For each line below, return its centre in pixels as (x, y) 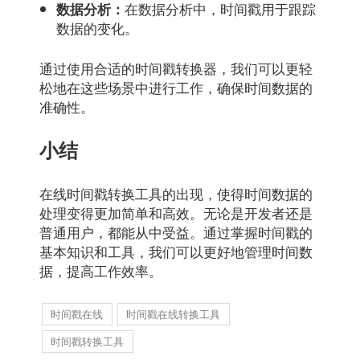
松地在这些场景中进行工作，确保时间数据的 (176, 87)
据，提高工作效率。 (101, 270)
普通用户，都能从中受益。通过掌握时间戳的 (176, 231)
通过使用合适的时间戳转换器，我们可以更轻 (176, 67)
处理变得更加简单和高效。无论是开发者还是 (176, 212)
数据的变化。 (98, 28)
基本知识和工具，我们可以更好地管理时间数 (176, 251)
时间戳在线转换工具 (174, 313)
